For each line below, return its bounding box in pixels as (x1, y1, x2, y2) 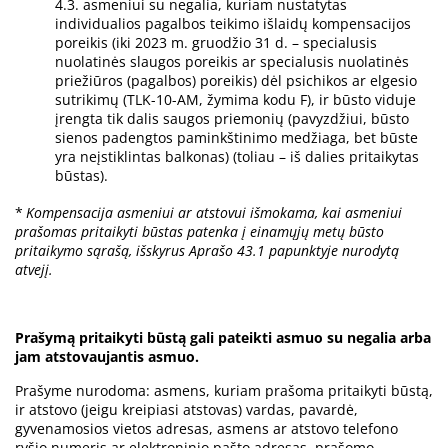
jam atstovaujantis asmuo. (15, 347, 199, 367)
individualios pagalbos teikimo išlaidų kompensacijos (55, 14, 411, 34)
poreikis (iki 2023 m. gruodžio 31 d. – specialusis (55, 33, 377, 53)
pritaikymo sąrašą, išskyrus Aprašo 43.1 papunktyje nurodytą (15, 241, 399, 261)
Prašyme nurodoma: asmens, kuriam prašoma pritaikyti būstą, (15, 381, 433, 401)
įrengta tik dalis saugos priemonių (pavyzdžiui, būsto (55, 109, 409, 129)
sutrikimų (55, 90, 119, 110)
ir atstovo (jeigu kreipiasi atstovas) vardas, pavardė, (15, 400, 358, 420)
